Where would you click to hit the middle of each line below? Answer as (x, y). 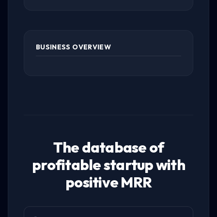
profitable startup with (108, 165)
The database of (108, 147)
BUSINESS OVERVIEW (73, 47)
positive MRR (108, 182)
